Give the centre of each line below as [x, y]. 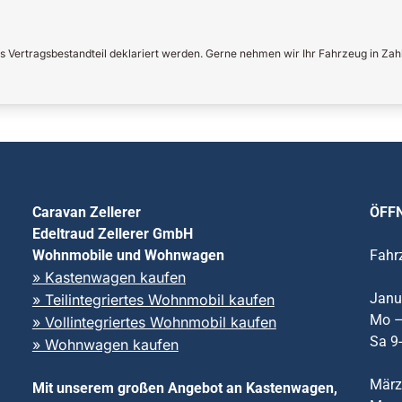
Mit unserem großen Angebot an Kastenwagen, [184, 388]
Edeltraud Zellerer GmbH [112, 233]
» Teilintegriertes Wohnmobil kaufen [153, 299]
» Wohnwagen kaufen [105, 344]
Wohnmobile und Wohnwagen [128, 255]
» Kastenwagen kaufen [109, 277]
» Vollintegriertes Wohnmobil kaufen [154, 322]
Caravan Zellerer [86, 212]
